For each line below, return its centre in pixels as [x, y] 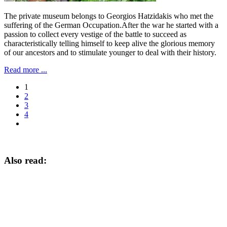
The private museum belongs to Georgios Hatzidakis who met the [109, 16]
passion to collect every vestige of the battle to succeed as [95, 34]
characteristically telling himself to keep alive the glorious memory [109, 44]
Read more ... [26, 70]
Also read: [25, 161]
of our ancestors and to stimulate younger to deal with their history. [110, 53]
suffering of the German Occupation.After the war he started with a [111, 25]
